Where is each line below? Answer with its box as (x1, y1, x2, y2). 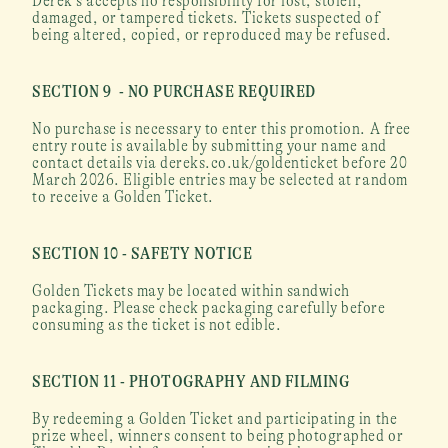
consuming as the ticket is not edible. (32, 315, 282, 334)
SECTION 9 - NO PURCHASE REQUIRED (32, 82, 316, 101)
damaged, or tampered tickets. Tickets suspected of (32, 8, 380, 27)
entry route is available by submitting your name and (32, 136, 387, 155)
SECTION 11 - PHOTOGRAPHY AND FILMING (32, 372, 350, 391)
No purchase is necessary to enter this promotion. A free (32, 119, 411, 138)
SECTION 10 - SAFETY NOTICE (32, 244, 253, 263)
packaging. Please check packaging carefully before (32, 298, 386, 317)
